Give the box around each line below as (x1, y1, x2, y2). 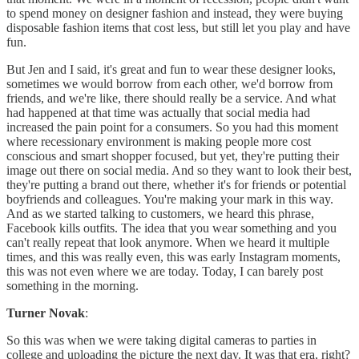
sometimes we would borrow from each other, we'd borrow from (6, 77, 333, 91)
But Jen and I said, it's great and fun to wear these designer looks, (6, 63, 336, 77)
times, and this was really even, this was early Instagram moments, (6, 250, 341, 264)
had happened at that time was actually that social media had (6, 106, 310, 120)
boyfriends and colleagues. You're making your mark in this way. (6, 192, 333, 207)
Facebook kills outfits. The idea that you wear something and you (6, 221, 337, 236)
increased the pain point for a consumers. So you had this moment (6, 120, 338, 135)
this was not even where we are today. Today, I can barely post (6, 264, 323, 279)
